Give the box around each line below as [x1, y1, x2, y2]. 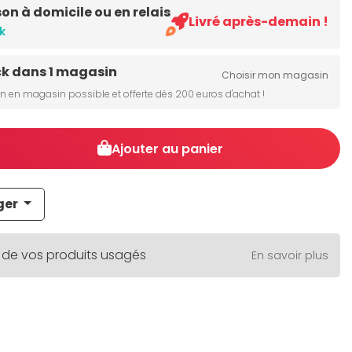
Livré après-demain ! [189, 13, 328, 31]
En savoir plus [251, 247, 328, 263]
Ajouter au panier [112, 140, 224, 158]
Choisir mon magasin [222, 68, 328, 82]
